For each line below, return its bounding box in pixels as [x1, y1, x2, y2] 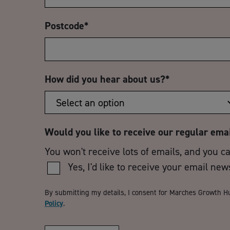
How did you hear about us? [45, 72, 165, 86]
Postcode [45, 19, 84, 32]
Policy [45, 198, 63, 208]
